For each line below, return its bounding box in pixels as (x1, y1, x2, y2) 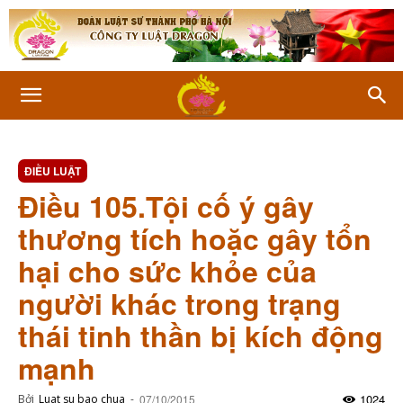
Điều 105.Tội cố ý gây (18, 185, 314, 227)
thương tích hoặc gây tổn (18, 218, 372, 259)
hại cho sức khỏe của (18, 250, 317, 291)
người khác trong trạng (18, 282, 341, 324)
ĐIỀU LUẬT (24, 163, 81, 179)
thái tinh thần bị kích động (18, 315, 383, 356)
